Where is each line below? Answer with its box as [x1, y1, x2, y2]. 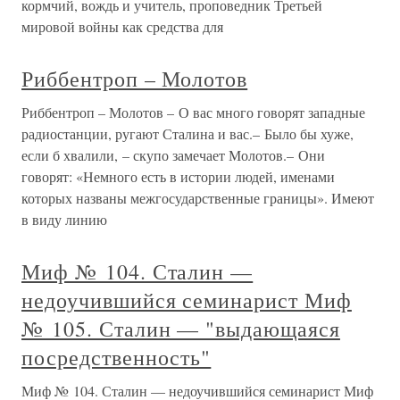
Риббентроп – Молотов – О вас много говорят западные [21, 103, 365, 122]
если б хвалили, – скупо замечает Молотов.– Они [21, 146, 325, 165]
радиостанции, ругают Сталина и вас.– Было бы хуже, [21, 124, 354, 144]
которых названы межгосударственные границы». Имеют [21, 188, 374, 208]
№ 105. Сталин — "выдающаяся [21, 314, 340, 344]
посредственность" [21, 343, 212, 372]
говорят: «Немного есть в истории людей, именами [21, 167, 335, 187]
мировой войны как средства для [21, 17, 223, 37]
